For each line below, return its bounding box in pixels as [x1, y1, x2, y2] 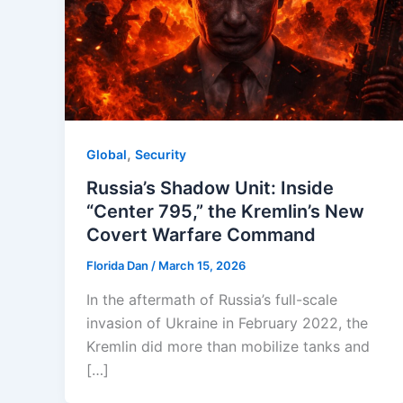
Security [135, 146, 186, 162]
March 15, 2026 [158, 258, 246, 273]
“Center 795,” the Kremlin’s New [86, 201, 364, 223]
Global [86, 146, 127, 162]
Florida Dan [86, 258, 151, 273]
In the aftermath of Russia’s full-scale [86, 290, 337, 309]
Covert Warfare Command [86, 224, 316, 246]
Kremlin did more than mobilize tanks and [86, 336, 370, 355]
